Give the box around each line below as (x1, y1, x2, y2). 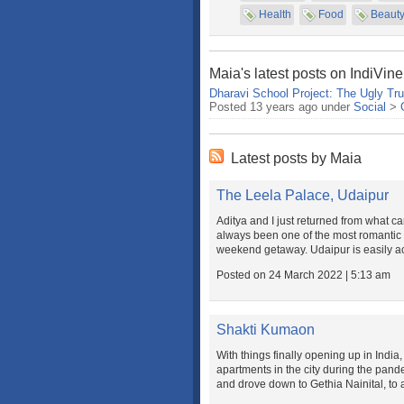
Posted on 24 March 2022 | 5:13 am (216, 269, 390, 281)
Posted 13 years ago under (209, 100, 353, 114)
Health (259, 8, 291, 21)
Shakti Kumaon (216, 322, 315, 337)
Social (353, 100, 386, 114)
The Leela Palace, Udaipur (216, 188, 389, 203)
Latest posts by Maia (231, 151, 362, 166)
